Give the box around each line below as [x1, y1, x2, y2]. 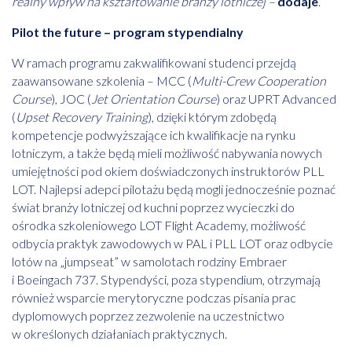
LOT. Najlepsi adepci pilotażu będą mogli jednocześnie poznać [12, 181, 335, 197]
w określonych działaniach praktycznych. [12, 326, 227, 342]
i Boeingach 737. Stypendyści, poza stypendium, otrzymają [12, 272, 321, 288]
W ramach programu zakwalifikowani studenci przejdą [12, 55, 296, 71]
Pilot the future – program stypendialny [12, 24, 244, 40]
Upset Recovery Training [16, 109, 148, 125]
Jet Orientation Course [91, 91, 216, 107]
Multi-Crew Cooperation [192, 73, 326, 89]
